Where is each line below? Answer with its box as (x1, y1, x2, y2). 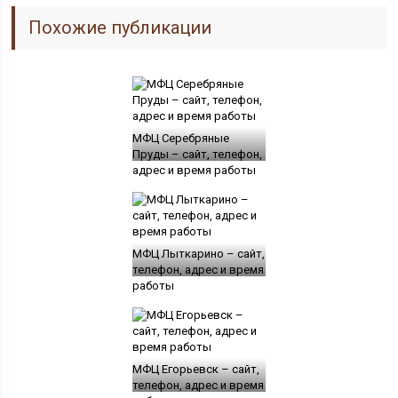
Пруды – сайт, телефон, (131, 147, 262, 162)
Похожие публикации (28, 17, 212, 39)
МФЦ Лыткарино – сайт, (131, 247, 265, 261)
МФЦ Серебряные (131, 131, 229, 146)
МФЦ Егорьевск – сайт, (131, 362, 259, 377)
